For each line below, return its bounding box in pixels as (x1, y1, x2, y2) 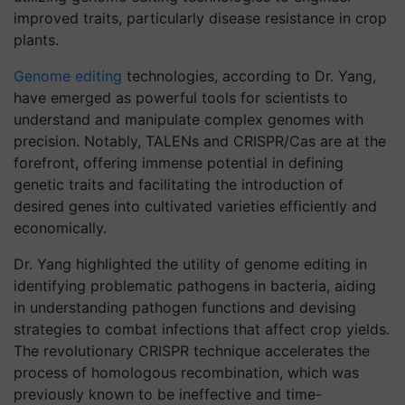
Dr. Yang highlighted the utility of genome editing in (14, 255, 367, 273)
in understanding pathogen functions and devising (14, 298, 356, 316)
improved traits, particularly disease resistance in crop (14, 9, 387, 27)
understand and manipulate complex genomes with (14, 110, 363, 128)
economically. (14, 219, 107, 237)
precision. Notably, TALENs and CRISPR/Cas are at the (14, 132, 386, 150)
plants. (14, 31, 59, 49)
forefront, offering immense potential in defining (14, 154, 344, 172)
